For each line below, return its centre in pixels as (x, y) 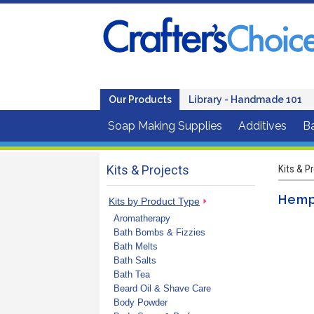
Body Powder (141, 302)
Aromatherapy (142, 218)
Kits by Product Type (154, 201)
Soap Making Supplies (165, 126)
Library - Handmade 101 (245, 100)
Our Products (140, 100)
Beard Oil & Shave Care (162, 288)
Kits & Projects (148, 170)
